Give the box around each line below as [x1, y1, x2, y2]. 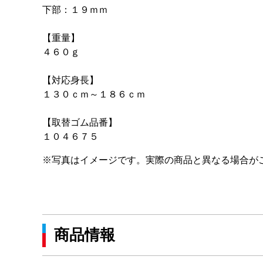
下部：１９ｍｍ [42, 5, 108, 15]
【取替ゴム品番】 [42, 117, 117, 127]
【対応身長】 [42, 75, 99, 85]
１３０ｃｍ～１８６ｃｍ [42, 89, 146, 99]
